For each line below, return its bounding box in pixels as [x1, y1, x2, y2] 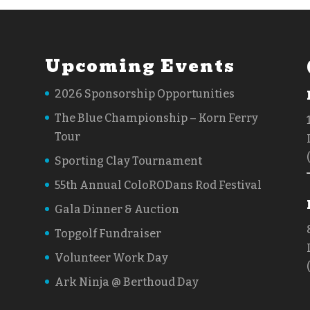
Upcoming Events [44, 52, 235, 80]
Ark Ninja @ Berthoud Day [54, 275, 199, 289]
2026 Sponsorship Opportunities [54, 86, 235, 100]
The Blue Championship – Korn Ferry [54, 111, 258, 125]
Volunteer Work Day [54, 250, 168, 264]
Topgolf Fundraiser [54, 226, 161, 240]
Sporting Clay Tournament [54, 154, 202, 167]
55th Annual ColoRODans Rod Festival [54, 178, 262, 192]
